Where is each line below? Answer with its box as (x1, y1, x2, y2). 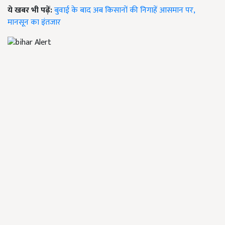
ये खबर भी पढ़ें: (8, 3, 54, 17)
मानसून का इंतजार (8, 15, 61, 29)
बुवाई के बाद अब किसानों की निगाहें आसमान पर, (54, 3, 195, 17)
